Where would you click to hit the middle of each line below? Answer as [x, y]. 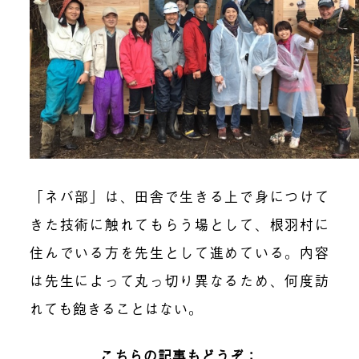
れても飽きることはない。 [117, 309]
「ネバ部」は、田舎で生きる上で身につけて [179, 196]
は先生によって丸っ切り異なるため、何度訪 [179, 280]
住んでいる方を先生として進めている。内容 [179, 252]
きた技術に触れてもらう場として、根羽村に [179, 224]
